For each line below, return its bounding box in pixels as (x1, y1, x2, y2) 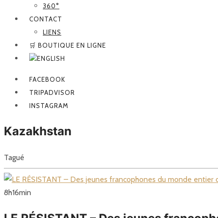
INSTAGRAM (29, 101, 69, 109)
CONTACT (29, 15, 62, 23)
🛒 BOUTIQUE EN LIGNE (29, 41, 106, 49)
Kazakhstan (4, 124, 72, 138)
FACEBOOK (29, 75, 65, 83)
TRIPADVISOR (29, 88, 75, 96)
